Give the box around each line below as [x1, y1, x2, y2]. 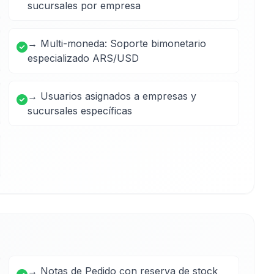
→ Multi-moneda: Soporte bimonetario [28, 37, 206, 50]
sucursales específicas [28, 105, 132, 117]
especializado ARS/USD [28, 52, 139, 64]
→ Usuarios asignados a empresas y [28, 90, 196, 102]
